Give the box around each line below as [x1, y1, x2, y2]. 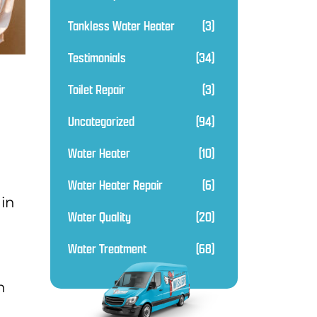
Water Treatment [68, 239, 146, 258]
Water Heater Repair [68, 175, 163, 194]
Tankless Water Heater [68, 16, 175, 35]
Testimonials [68, 48, 126, 67]
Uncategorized [68, 112, 134, 130]
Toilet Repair [68, 80, 125, 98]
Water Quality [68, 207, 131, 226]
